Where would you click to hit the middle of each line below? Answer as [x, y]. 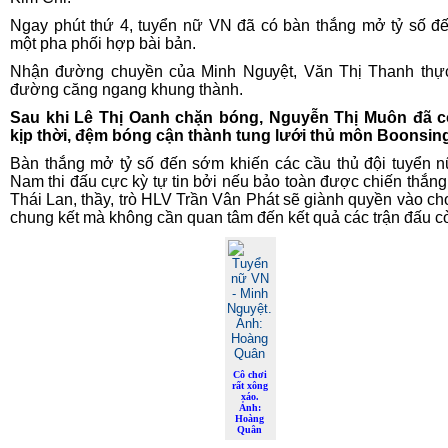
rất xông [250, 385]
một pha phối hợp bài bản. [103, 43]
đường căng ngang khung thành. [126, 89]
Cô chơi [250, 374]
